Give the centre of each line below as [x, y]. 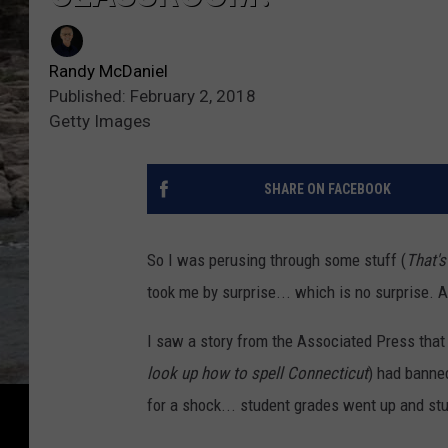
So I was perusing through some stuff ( [276, 260]
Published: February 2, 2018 [152, 96]
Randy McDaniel [108, 71]
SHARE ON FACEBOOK [327, 189]
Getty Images [100, 121]
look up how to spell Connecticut [257, 373]
